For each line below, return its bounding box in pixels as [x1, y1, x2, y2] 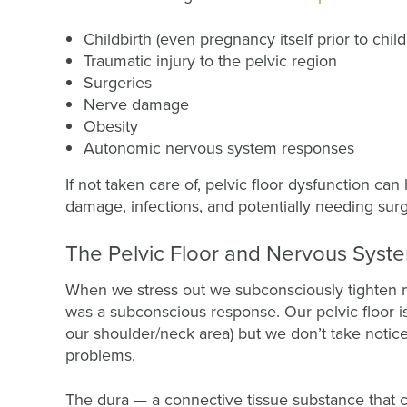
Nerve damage [84, 93, 189, 115]
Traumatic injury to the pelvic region [84, 49, 337, 72]
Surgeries [84, 71, 152, 94]
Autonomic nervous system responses [84, 136, 359, 159]
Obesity [84, 114, 138, 137]
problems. [65, 343, 135, 366]
